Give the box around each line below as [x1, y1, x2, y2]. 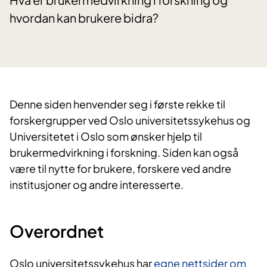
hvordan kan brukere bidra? [10, 10, 159, 26]
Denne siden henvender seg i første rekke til [10, 97, 225, 111]
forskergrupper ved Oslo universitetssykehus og [10, 113, 250, 128]
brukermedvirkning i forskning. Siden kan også [10, 145, 238, 160]
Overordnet [10, 221, 104, 242]
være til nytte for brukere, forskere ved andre [10, 162, 231, 176]
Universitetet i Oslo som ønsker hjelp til [10, 129, 202, 144]
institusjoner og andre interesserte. [10, 178, 184, 192]
